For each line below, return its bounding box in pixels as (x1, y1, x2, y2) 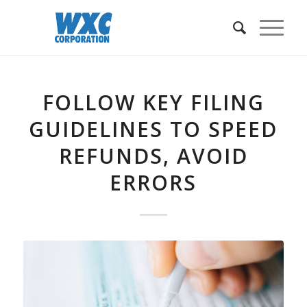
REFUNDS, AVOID (58, 142, 248, 170)
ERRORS (110, 169, 197, 197)
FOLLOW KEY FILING (42, 88, 265, 116)
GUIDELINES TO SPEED (29, 115, 278, 143)
